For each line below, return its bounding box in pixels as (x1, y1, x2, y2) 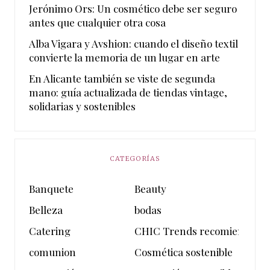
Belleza (29, 202, 63, 216)
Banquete (29, 182, 74, 196)
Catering (29, 224, 71, 237)
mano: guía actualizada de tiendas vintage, (29, 86, 227, 99)
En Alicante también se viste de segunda (29, 72, 215, 86)
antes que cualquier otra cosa (29, 16, 166, 30)
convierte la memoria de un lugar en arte (29, 51, 220, 64)
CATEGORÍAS (110, 154, 160, 163)
